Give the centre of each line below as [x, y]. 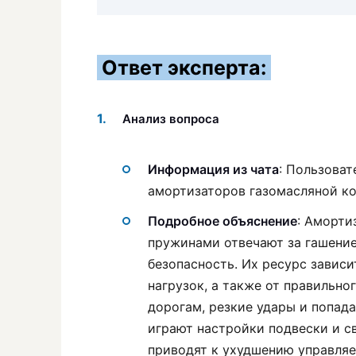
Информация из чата [213, 169]
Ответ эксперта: [184, 68]
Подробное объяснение [222, 221]
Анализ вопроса [171, 119]
